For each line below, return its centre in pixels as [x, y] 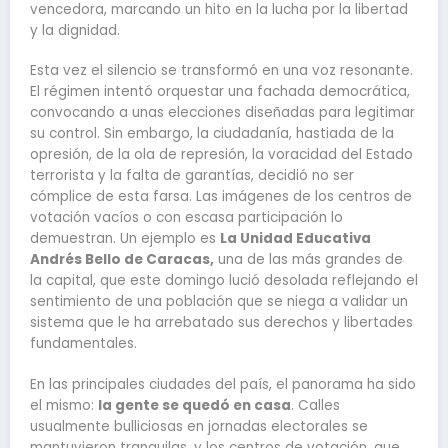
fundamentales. [83, 344]
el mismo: [64, 405]
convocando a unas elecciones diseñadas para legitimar [222, 113]
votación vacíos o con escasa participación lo [186, 218]
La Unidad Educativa [295, 239]
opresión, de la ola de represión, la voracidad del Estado [221, 155]
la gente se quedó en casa [194, 405]
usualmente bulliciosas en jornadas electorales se [199, 426]
